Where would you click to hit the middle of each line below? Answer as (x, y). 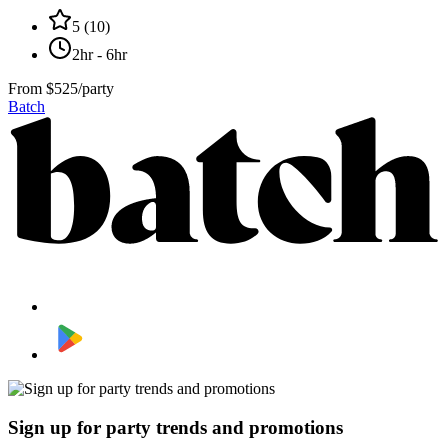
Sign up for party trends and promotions (175, 428)
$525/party (80, 89)
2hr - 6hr (99, 55)
